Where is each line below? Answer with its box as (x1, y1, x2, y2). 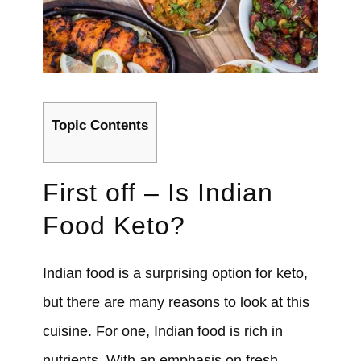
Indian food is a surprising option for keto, (42, 265, 308, 282)
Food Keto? (42, 211, 185, 241)
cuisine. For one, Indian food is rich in (42, 323, 283, 340)
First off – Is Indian (42, 178, 273, 208)
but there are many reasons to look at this (42, 294, 309, 311)
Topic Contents (51, 117, 148, 133)
